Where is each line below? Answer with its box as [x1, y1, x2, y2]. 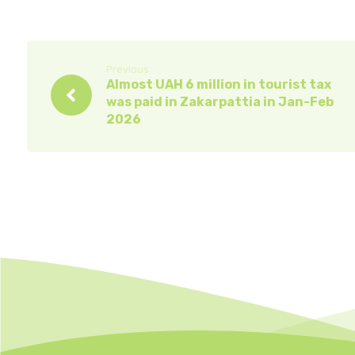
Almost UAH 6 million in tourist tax [105, 77, 331, 93]
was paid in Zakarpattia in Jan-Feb [105, 94, 334, 110]
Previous [105, 63, 149, 76]
